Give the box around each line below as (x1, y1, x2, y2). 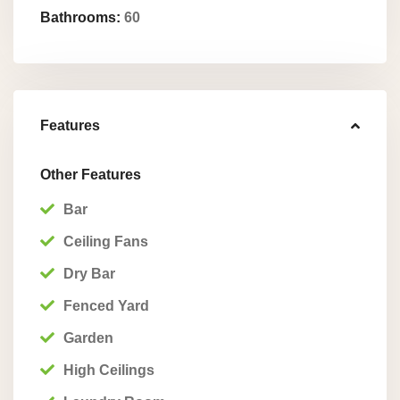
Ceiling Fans (63, 234, 148, 249)
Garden (63, 330, 113, 346)
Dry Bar (63, 266, 115, 281)
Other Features (40, 167, 141, 182)
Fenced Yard (63, 298, 149, 313)
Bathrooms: (40, 10, 121, 25)
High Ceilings (63, 362, 154, 378)
